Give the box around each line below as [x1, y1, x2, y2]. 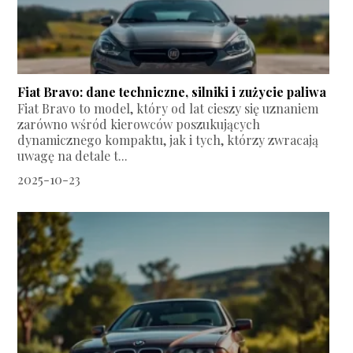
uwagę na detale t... [17, 147, 128, 165]
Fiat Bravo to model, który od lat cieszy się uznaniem [17, 100, 319, 117]
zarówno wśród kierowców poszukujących [17, 116, 261, 133]
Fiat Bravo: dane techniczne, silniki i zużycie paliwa [17, 84, 327, 101]
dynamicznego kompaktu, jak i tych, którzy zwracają [17, 132, 319, 149]
